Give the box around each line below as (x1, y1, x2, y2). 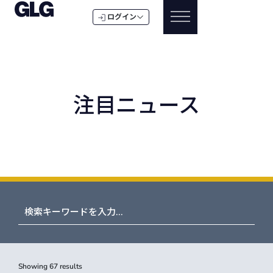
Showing (18, 261, 49, 271)
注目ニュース (73, 94, 200, 117)
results (58, 261, 82, 271)
